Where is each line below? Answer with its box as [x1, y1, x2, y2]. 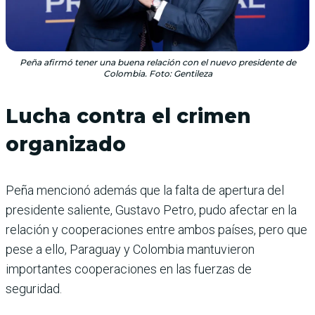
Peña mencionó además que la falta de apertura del [6, 183, 284, 198]
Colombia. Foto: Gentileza [103, 68, 212, 79]
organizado [6, 132, 126, 156]
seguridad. [6, 281, 62, 296]
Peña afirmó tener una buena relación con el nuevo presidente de [19, 57, 296, 67]
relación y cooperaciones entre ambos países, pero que [6, 222, 307, 237]
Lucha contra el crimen [6, 104, 251, 128]
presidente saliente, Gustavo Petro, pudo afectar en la [6, 202, 297, 217]
